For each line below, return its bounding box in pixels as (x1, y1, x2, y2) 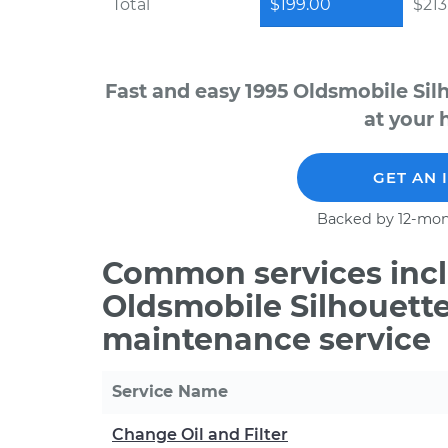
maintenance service (102, 321, 431, 358)
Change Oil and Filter (112, 425, 288, 444)
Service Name (112, 382, 228, 401)
